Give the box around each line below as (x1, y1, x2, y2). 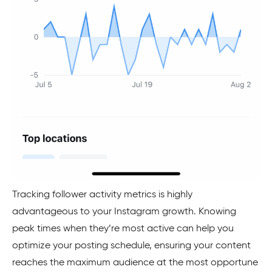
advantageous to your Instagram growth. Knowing (12, 207, 236, 217)
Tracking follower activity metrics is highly (12, 190, 192, 200)
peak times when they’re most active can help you (12, 224, 234, 234)
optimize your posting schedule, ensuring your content (12, 241, 251, 251)
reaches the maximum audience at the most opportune (12, 258, 258, 268)
